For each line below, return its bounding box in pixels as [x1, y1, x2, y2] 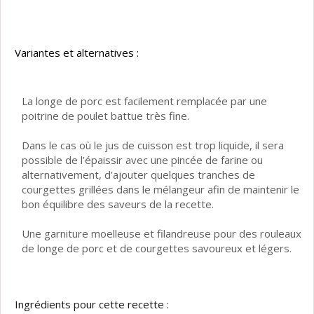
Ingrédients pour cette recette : [15, 297, 169, 312]
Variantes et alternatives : [15, 46, 139, 60]
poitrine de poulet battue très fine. [22, 109, 189, 123]
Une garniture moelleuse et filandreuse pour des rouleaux [22, 226, 301, 241]
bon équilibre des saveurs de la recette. [22, 197, 214, 212]
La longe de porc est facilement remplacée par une [22, 94, 267, 109]
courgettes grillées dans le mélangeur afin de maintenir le [22, 182, 299, 197]
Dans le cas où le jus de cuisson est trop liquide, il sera [22, 138, 284, 153]
